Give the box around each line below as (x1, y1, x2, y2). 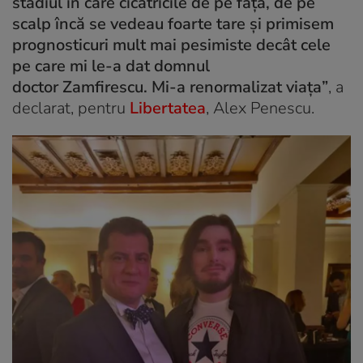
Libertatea (130, 97, 206, 119)
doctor (12, 76, 62, 98)
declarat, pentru (12, 97, 130, 119)
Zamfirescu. (62, 76, 147, 98)
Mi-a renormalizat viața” (147, 76, 328, 98)
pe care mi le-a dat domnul (12, 55, 210, 77)
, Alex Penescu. (206, 97, 318, 119)
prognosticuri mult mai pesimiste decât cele (12, 34, 331, 56)
